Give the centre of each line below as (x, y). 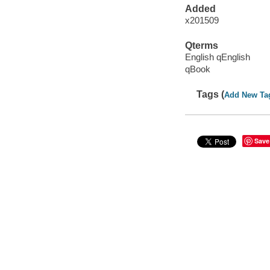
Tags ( (211, 94)
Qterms (201, 45)
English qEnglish (217, 57)
